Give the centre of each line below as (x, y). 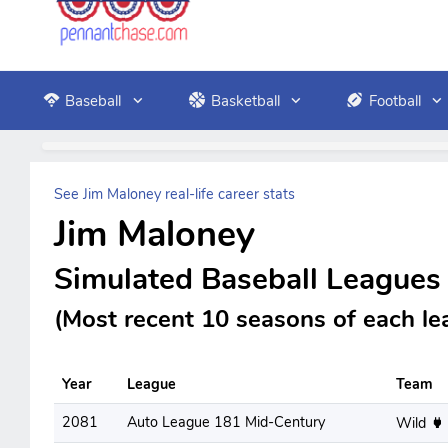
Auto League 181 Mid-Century (225, 422)
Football (394, 100)
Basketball (245, 100)
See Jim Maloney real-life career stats (174, 194)
